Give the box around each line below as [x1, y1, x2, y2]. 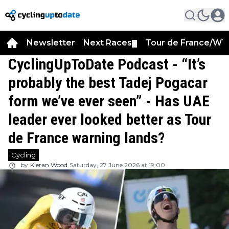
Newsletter [27, 38, 75, 48]
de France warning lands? [8, 129, 165, 147]
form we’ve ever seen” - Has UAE [8, 92, 210, 110]
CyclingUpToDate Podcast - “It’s [8, 55, 205, 73]
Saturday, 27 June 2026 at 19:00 [70, 161, 165, 169]
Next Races [83, 38, 132, 48]
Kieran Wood [30, 161, 67, 169]
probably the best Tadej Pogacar [8, 74, 208, 91]
